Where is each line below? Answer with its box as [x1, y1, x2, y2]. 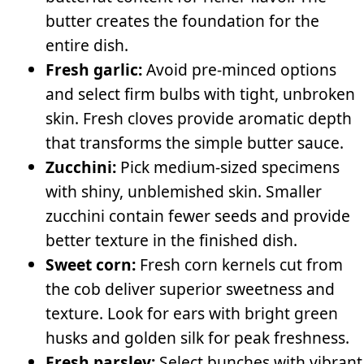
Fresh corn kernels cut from [136, 253, 343, 275]
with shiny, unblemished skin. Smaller [45, 180, 322, 202]
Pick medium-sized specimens [116, 155, 340, 178]
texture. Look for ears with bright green [45, 301, 338, 324]
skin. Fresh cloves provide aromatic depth [45, 106, 352, 129]
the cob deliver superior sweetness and [45, 277, 335, 300]
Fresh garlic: [45, 58, 142, 80]
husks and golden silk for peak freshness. [45, 326, 349, 349]
